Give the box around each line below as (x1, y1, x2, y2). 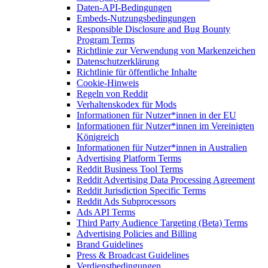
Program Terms (77, 34, 135, 45)
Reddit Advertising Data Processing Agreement (77, 174, 255, 185)
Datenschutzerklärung (77, 56, 159, 66)
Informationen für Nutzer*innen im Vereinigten (77, 120, 254, 131)
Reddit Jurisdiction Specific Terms (77, 185, 206, 196)
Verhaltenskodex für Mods (77, 99, 176, 109)
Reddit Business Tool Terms (77, 163, 183, 174)
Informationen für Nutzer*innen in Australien (77, 142, 247, 153)
